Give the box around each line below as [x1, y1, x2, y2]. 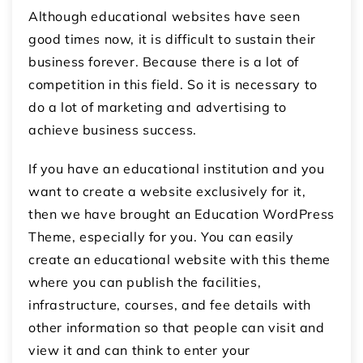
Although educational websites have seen [28, 7, 301, 24]
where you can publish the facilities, [28, 273, 262, 290]
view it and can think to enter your [28, 341, 251, 358]
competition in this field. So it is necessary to [28, 75, 318, 92]
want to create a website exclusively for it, [28, 182, 306, 199]
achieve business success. [28, 121, 198, 138]
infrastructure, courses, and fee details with [28, 296, 312, 313]
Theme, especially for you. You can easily [28, 228, 294, 245]
